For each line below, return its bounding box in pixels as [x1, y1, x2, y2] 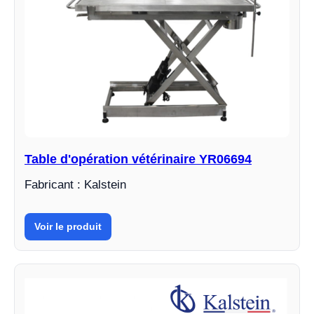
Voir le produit [34, 220, 102, 232]
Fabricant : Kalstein [25, 177, 126, 191]
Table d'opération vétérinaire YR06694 [25, 151, 252, 166]
